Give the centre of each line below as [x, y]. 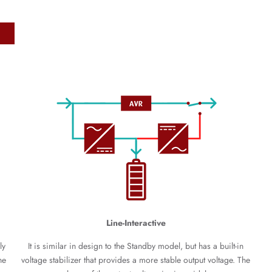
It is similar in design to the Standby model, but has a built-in [136, 246]
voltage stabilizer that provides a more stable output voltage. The [136, 260]
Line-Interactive [136, 223]
